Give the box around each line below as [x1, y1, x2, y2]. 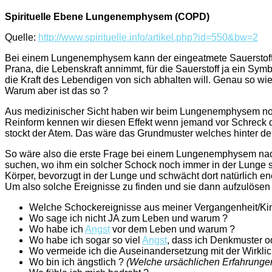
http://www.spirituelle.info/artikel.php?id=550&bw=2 [38, 32, 258, 42]
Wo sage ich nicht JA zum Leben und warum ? [29, 212, 228, 223]
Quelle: [5, 32, 38, 42]
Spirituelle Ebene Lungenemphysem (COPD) [5, 11, 209, 22]
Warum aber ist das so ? [5, 85, 108, 96]
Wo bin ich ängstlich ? [29, 256, 126, 267]
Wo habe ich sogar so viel [29, 234, 142, 245]
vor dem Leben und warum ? [110, 223, 235, 234]
